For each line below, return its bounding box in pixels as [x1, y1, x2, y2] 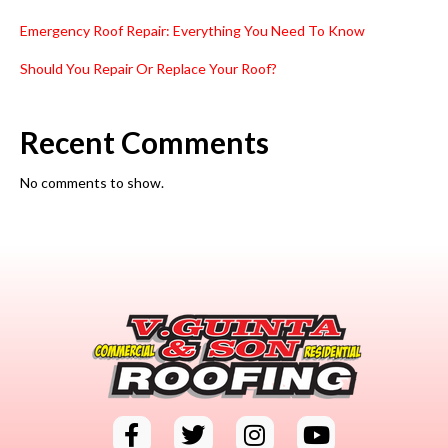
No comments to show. [20, 174, 164, 192]
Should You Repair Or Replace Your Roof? [20, 60, 277, 78]
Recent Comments [20, 124, 269, 161]
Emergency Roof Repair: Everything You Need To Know [20, 21, 365, 39]
